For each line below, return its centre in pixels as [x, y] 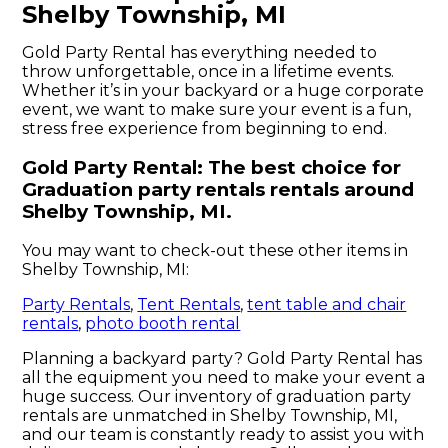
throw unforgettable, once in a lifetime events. [208, 71]
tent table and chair [327, 305]
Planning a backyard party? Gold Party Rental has [222, 359]
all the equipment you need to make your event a [224, 378]
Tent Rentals [189, 305]
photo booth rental [163, 324]
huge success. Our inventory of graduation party [217, 397]
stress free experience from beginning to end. [205, 128]
